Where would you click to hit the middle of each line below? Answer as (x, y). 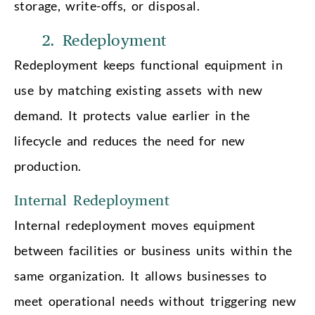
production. (50, 166)
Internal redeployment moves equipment (135, 225)
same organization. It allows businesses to (141, 275)
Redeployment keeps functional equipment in (149, 64)
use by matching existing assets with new (139, 90)
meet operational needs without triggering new (155, 301)
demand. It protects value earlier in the (132, 115)
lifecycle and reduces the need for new (130, 140)
